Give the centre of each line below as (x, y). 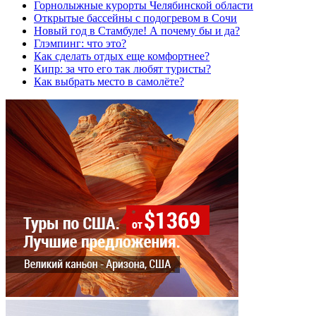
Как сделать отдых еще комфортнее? (122, 56)
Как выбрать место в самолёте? (109, 82)
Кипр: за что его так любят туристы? (122, 69)
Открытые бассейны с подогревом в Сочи (135, 18)
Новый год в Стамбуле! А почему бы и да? (137, 31)
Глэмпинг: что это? (80, 44)
